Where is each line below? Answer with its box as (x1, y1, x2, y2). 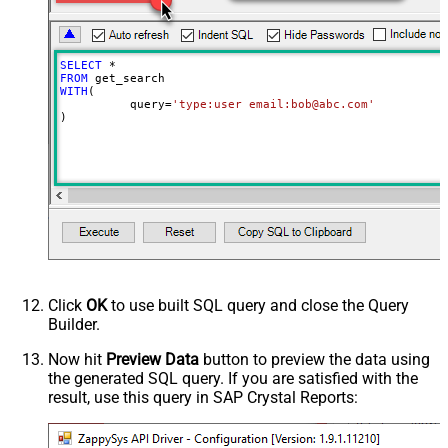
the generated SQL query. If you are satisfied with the (48, 368, 418, 388)
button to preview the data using (199, 349, 430, 369)
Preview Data (106, 349, 199, 369)
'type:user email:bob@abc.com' (171, 97, 375, 111)
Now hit (48, 349, 106, 369)
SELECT (59, 58, 102, 72)
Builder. (48, 314, 100, 334)
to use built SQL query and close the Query (107, 295, 409, 315)
